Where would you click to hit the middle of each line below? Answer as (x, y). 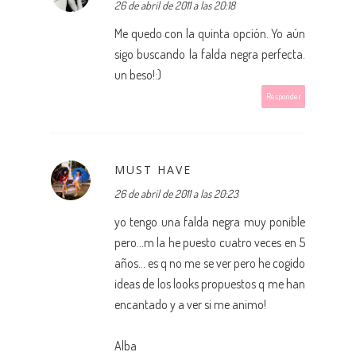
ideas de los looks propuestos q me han (210, 283)
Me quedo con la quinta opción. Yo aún (210, 33)
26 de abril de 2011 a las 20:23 (176, 193)
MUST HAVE (153, 169)
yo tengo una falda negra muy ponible (210, 221)
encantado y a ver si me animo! (190, 304)
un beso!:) (138, 74)
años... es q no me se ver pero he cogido (210, 263)
